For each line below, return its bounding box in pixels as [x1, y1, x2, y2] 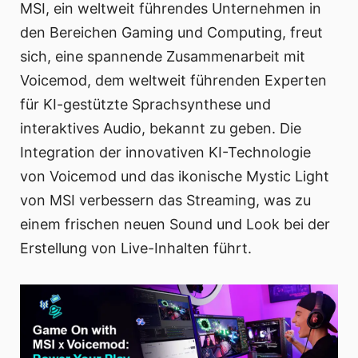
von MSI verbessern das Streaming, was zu [20, 192, 311, 209]
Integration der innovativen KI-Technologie [20, 144, 311, 161]
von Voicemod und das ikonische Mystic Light [20, 168, 329, 185]
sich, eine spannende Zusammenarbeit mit [20, 48, 305, 66]
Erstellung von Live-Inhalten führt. [20, 240, 252, 257]
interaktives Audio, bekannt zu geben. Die [20, 120, 301, 137]
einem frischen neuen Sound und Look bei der [20, 216, 330, 233]
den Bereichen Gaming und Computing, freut [20, 24, 323, 42]
